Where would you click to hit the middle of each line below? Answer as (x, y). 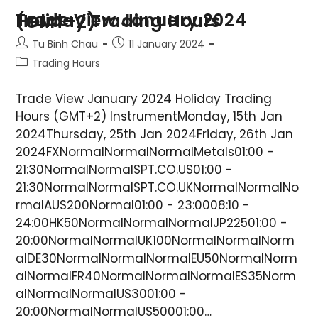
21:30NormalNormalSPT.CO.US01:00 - (125, 169)
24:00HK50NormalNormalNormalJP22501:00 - (152, 223)
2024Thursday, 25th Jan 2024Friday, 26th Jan (155, 134)
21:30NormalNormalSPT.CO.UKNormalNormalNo (158, 187)
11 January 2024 (167, 44)
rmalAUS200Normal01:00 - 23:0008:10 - (133, 205)
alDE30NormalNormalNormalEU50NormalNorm (157, 258)
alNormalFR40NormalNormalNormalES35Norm (156, 276)
